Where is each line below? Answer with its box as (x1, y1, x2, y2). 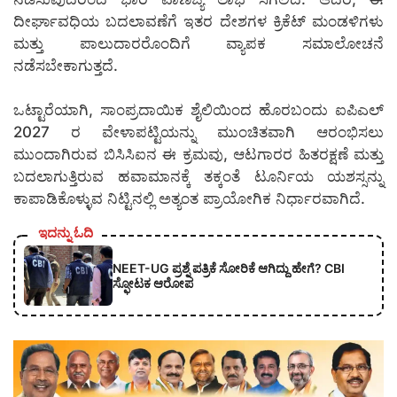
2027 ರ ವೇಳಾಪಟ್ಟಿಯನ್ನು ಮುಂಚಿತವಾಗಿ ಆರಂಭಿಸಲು (13, 123, 384, 142)
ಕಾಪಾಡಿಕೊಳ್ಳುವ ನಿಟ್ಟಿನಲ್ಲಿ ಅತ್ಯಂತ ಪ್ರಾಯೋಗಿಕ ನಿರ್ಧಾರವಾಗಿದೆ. (13, 190, 365, 208)
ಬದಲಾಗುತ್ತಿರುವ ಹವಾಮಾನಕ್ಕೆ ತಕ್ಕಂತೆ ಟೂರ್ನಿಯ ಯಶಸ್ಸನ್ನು (13, 167, 384, 186)
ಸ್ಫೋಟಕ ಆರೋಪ (113, 275, 193, 291)
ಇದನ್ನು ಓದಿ (38, 223, 93, 241)
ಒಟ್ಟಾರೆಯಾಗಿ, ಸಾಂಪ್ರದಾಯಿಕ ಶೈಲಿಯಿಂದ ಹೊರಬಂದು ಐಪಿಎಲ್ (13, 101, 384, 120)
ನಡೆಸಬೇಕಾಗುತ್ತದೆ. (13, 56, 118, 74)
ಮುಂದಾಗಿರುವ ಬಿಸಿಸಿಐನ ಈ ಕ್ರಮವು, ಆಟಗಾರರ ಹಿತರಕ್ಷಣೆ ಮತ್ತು (13, 145, 384, 164)
